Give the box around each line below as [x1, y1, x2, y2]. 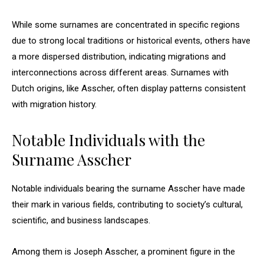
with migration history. [12, 99, 97, 110]
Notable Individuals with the [12, 130, 205, 150]
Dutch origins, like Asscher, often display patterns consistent [12, 83, 246, 94]
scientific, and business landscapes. [12, 215, 150, 226]
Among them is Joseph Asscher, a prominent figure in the [12, 246, 235, 257]
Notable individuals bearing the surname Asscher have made [12, 183, 245, 194]
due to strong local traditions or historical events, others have [12, 35, 250, 46]
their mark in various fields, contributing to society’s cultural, [12, 199, 243, 210]
